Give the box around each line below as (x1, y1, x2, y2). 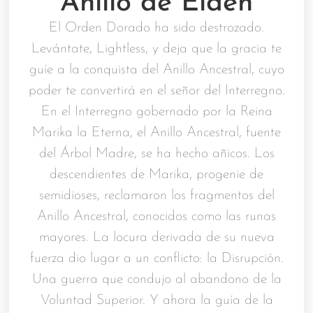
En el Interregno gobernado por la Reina (41, 105, 272, 119)
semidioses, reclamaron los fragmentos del (38, 189, 275, 203)
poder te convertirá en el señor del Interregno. (28, 84, 285, 99)
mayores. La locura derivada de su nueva (38, 231, 275, 245)
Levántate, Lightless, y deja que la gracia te (31, 42, 282, 57)
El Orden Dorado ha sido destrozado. (49, 21, 264, 36)
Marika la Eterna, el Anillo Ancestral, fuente (32, 126, 281, 140)
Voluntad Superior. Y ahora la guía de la (40, 293, 273, 308)
